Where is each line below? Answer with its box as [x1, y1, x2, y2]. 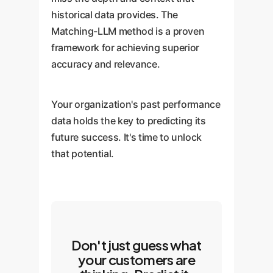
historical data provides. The [51, 8, 179, 21]
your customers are [77, 250, 196, 268]
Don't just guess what [71, 236, 202, 253]
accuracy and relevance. [51, 57, 160, 70]
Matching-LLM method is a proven [51, 24, 205, 37]
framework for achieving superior [51, 41, 200, 54]
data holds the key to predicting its [51, 114, 206, 127]
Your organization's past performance [51, 97, 221, 110]
